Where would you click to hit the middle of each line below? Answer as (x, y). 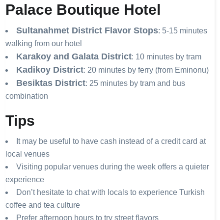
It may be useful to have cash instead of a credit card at (111, 141)
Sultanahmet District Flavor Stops (87, 30)
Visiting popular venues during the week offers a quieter (113, 167)
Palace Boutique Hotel (83, 10)
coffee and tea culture (43, 205)
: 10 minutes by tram (167, 57)
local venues (28, 154)
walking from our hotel (44, 43)
